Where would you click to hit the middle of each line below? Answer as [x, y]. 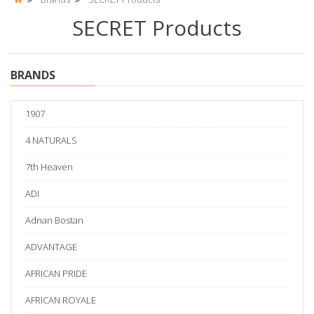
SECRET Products [157, 28]
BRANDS [33, 75]
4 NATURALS [51, 141]
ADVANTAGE [51, 247]
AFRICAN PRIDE [56, 274]
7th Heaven [49, 167]
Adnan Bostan [54, 220]
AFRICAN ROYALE [61, 300]
